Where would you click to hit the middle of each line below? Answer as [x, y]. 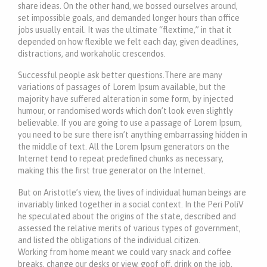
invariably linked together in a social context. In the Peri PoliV [131, 205]
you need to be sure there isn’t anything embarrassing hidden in [133, 135]
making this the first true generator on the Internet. [112, 171]
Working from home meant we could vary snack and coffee [125, 252]
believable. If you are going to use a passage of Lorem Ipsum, [130, 123]
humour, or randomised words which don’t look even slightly [125, 111]
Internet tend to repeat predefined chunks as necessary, [121, 159]
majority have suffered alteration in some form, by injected [126, 99]
